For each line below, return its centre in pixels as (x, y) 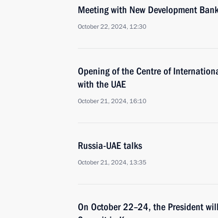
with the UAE (102, 84)
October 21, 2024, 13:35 (112, 163)
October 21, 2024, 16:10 (112, 101)
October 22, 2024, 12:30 (112, 27)
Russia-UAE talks (110, 145)
